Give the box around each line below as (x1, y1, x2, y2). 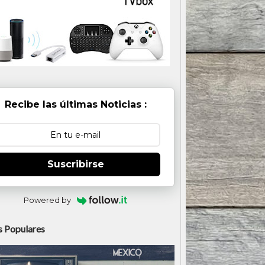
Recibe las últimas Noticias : (4, 99, 147, 110)
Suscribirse (47, 159, 104, 170)
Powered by (23, 195, 71, 205)
